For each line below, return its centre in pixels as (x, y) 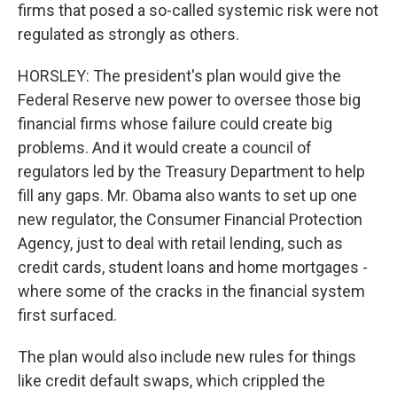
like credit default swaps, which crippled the (171, 381)
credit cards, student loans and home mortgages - (193, 267)
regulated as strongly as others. (128, 34)
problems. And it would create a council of (165, 148)
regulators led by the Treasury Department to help (191, 171)
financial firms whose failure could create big (175, 124)
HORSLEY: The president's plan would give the (179, 76)
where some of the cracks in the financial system (191, 291)
